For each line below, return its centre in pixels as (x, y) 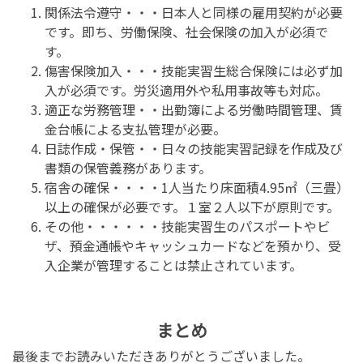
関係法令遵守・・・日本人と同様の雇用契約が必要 (194, 12)
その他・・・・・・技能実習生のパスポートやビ (187, 226)
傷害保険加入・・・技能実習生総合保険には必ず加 (194, 70)
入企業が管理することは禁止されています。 (173, 265)
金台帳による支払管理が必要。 (135, 128)
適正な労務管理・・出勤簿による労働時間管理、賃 (194, 109)
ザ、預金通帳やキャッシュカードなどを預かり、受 (193, 245)
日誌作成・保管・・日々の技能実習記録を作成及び (194, 148)
